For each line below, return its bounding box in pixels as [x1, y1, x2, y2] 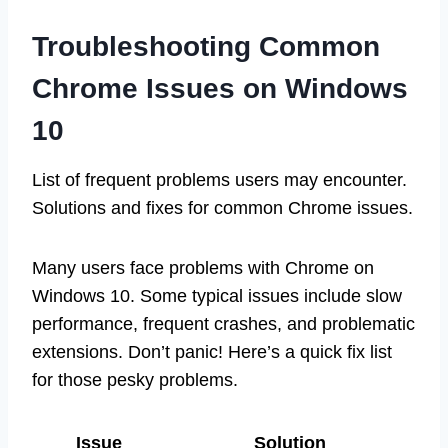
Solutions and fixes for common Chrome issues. [32, 197, 413, 218]
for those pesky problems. [32, 369, 238, 390]
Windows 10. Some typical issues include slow [32, 285, 402, 306]
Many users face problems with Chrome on [32, 257, 374, 278]
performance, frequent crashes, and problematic [32, 313, 415, 334]
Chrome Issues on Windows [32, 72, 408, 104]
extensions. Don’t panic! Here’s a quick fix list [32, 341, 392, 362]
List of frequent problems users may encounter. [32, 169, 407, 190]
